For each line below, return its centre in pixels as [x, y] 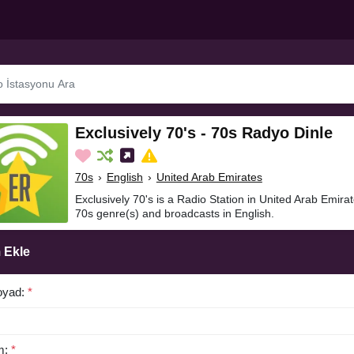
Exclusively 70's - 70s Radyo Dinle [203, 133]
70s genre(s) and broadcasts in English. [174, 214]
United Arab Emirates [209, 177]
